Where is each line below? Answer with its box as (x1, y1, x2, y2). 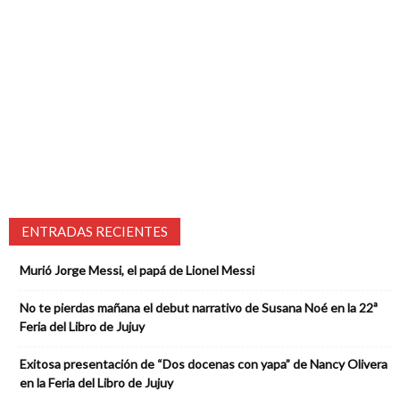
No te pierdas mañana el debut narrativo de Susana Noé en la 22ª (20, 300, 378, 316)
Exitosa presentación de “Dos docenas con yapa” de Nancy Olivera (20, 356, 387, 372)
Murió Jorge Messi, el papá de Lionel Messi (20, 262, 254, 279)
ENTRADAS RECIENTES (21, 223, 168, 240)
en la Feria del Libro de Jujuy (20, 375, 173, 391)
